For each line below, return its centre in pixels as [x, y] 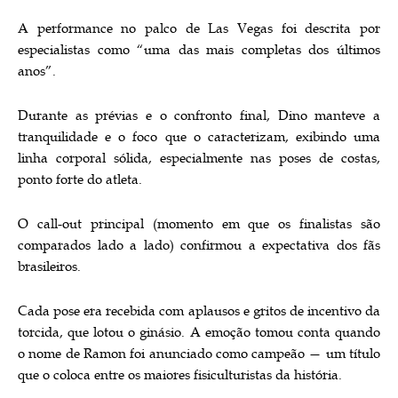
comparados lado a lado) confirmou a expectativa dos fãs [199, 245]
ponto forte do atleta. [80, 179]
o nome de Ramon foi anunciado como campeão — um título [199, 354]
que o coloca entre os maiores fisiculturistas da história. [180, 375]
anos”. [37, 71]
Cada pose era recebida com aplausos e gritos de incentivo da [199, 311]
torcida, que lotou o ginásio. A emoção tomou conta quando [199, 332]
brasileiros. [49, 267]
